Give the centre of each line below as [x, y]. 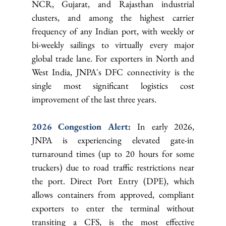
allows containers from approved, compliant [113, 195]
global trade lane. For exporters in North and [113, 59]
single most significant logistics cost [113, 86]
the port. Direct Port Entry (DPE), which [113, 181]
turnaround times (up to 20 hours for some [113, 154]
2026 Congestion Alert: [84, 127]
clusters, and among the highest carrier [113, 18]
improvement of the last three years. [94, 99]
